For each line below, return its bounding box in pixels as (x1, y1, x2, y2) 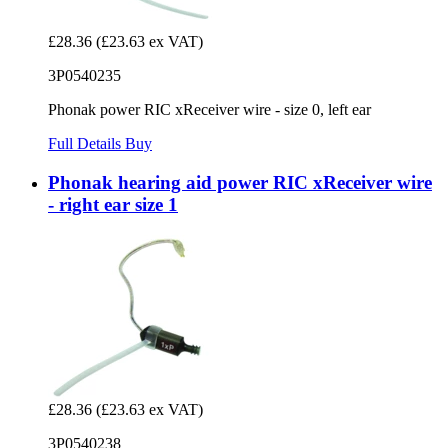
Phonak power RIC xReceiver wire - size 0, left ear (48, 101, 371, 119)
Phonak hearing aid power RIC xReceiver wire (48, 172, 432, 194)
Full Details (48, 135, 125, 153)
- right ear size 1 (48, 194, 178, 216)
